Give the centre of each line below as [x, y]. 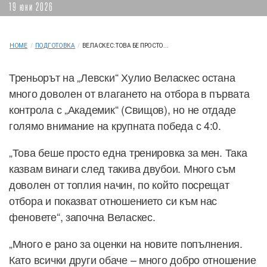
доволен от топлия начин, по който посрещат [119, 184]
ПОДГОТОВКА [55, 46]
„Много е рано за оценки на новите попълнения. [126, 243]
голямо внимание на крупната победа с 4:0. [115, 125]
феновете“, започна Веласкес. [82, 217]
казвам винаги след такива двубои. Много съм [122, 168]
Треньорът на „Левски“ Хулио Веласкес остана [122, 77]
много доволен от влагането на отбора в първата [129, 93]
